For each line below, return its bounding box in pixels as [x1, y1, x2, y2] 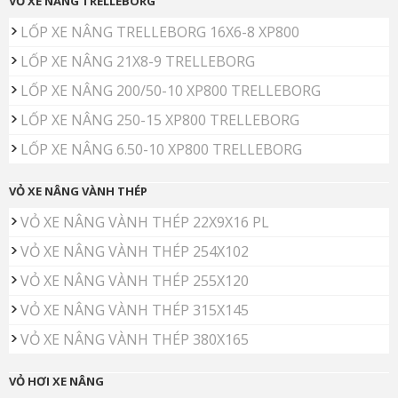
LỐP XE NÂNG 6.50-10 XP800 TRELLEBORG [20, 139, 302, 160]
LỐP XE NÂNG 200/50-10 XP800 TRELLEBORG [20, 81, 321, 101]
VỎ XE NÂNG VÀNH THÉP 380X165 [20, 330, 249, 350]
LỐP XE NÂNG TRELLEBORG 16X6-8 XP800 [20, 22, 299, 43]
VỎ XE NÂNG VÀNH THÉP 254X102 [20, 242, 249, 262]
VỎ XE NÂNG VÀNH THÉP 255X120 [20, 271, 249, 291]
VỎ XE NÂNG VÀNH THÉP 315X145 [20, 300, 249, 321]
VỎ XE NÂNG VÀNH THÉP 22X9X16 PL [20, 212, 269, 233]
